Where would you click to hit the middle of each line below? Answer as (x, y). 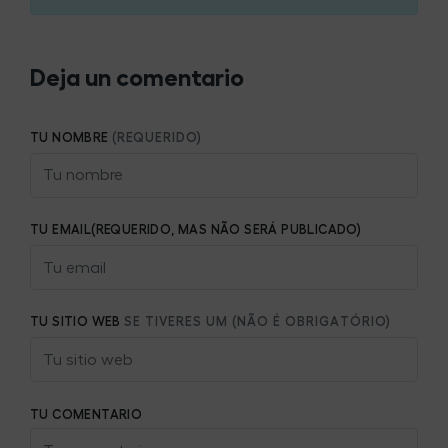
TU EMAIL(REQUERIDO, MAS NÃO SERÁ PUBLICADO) (197, 230)
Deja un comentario (137, 77)
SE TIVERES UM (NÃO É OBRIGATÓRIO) (258, 322)
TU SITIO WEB (77, 322)
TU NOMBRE (71, 138)
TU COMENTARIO (86, 414)
